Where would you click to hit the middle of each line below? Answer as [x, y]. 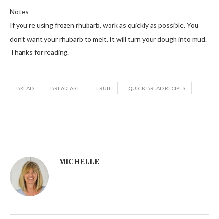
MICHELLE [79, 162]
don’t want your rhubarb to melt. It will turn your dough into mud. [108, 39]
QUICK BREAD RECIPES [157, 88]
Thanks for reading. [39, 52]
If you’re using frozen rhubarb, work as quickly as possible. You [104, 25]
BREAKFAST [65, 88]
